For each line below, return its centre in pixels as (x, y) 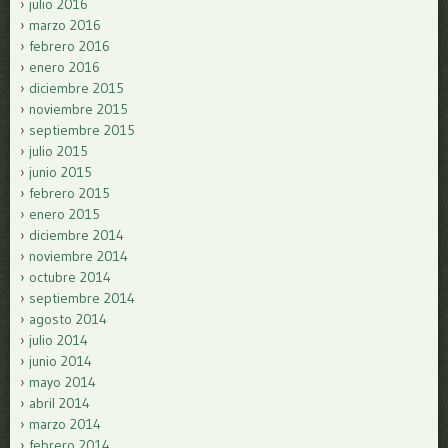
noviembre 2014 (78, 255)
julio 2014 (58, 339)
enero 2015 (64, 213)
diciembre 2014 (76, 234)
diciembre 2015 (76, 87)
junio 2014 (60, 360)
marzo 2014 (65, 423)
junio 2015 (60, 171)
